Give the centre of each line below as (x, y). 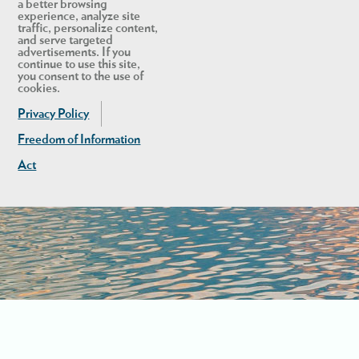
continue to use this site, (79, 64)
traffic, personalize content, (88, 28)
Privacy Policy (54, 113)
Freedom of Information (79, 139)
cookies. (39, 88)
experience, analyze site (79, 16)
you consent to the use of (81, 76)
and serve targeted (66, 40)
